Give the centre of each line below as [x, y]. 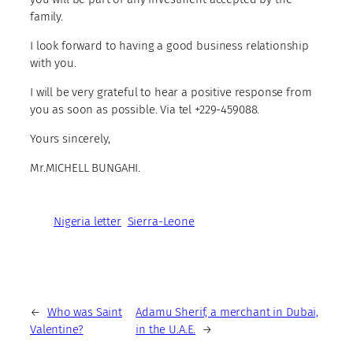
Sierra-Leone [161, 222]
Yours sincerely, [70, 138]
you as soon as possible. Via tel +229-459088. [145, 109]
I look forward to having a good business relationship [170, 45]
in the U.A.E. [166, 329]
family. [46, 16]
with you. [53, 63]
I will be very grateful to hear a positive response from [171, 92]
